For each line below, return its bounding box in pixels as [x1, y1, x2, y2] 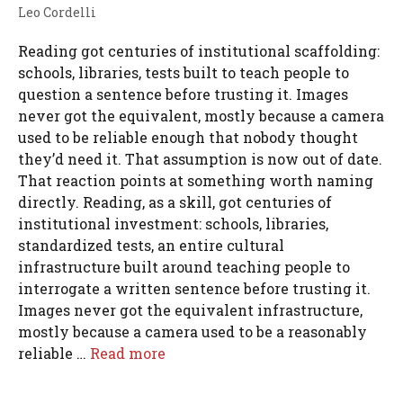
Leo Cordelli [18, 3, 96, 21]
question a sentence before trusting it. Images [18, 84, 348, 103]
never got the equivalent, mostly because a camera [18, 105, 384, 125]
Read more [90, 343, 166, 363]
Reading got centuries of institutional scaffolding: [18, 40, 380, 60]
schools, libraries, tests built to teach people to [18, 62, 349, 82]
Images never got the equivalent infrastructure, [18, 300, 363, 319]
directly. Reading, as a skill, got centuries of [18, 192, 332, 211]
